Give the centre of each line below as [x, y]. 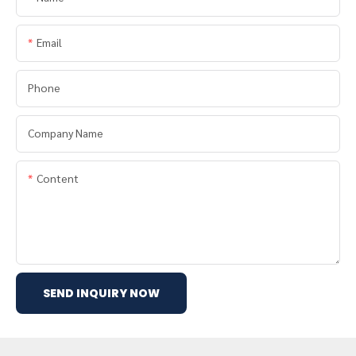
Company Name [66, 133]
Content [58, 178]
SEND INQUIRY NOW [101, 294]
